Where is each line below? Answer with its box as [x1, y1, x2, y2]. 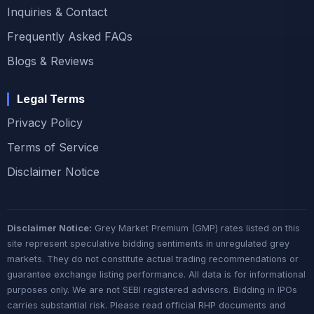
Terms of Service [7, 140, 99, 154]
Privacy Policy [7, 116, 83, 130]
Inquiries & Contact [7, 5, 107, 19]
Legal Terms [17, 93, 85, 106]
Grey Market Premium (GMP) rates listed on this [92, 223, 300, 233]
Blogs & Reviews [7, 54, 94, 68]
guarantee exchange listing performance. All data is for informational [7, 269, 306, 280]
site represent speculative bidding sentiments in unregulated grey [7, 238, 289, 249]
